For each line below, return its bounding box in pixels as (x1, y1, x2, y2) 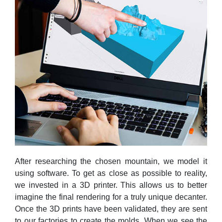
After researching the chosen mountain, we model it (15, 157, 207, 166)
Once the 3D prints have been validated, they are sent (15, 204, 207, 213)
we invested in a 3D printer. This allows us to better (15, 180, 207, 189)
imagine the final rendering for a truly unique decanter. (15, 192, 207, 201)
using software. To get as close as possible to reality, (15, 168, 207, 177)
